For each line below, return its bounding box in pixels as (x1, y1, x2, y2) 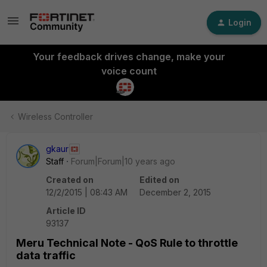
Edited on (139, 175, 179, 185)
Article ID (46, 206, 86, 216)
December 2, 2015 (139, 187, 211, 197)
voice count (101, 65, 157, 77)
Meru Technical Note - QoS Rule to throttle (16, 237, 238, 249)
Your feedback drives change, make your (32, 51, 225, 63)
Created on (46, 175, 94, 185)
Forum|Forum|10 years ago (71, 156, 175, 166)
